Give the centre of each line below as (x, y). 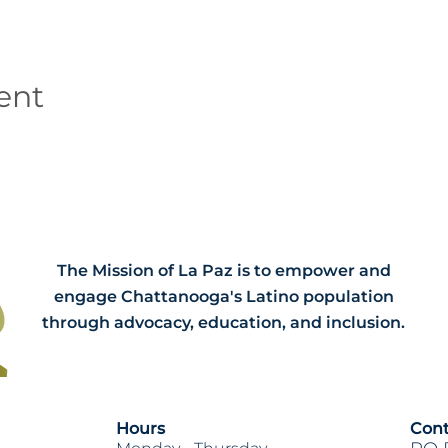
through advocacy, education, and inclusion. (223, 322)
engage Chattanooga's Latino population (223, 296)
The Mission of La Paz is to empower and (223, 270)
